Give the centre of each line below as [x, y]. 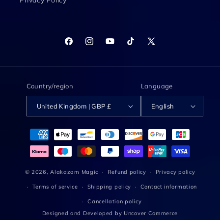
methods [33, 143]
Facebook [80, 46]
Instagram [101, 46]
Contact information [169, 187]
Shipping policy [109, 187]
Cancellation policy [115, 201]
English [163, 106]
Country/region [50, 86]
